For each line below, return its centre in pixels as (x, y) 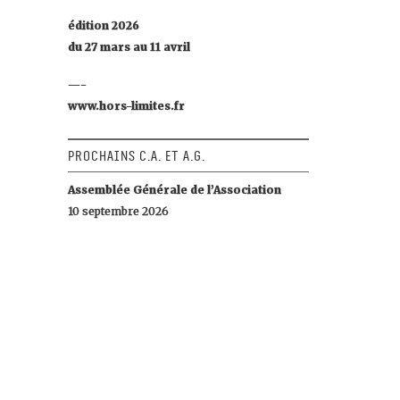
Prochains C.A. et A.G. (137, 156)
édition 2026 (104, 25)
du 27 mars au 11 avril (129, 47)
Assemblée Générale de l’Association (175, 190)
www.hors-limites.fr (126, 106)
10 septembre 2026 (118, 211)
